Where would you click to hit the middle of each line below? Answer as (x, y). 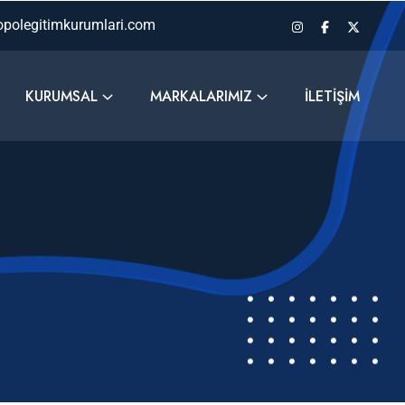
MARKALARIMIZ (201, 96)
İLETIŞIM (332, 96)
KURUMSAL (61, 96)
